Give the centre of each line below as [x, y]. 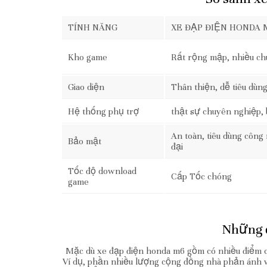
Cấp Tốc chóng [201, 176]
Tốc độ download [102, 171]
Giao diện [86, 87]
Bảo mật [85, 141]
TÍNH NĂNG [93, 27]
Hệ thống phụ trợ [103, 111]
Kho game [88, 57]
